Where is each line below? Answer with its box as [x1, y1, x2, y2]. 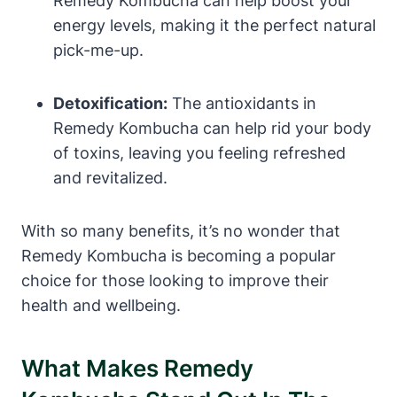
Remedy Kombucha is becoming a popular [21, 245, 336, 265]
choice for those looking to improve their [21, 270, 329, 290]
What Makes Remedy [21, 354, 253, 382]
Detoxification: [53, 93, 167, 113]
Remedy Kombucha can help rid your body [53, 118, 371, 137]
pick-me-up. [53, 40, 144, 59]
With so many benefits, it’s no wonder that [21, 221, 340, 240]
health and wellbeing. [21, 295, 181, 315]
